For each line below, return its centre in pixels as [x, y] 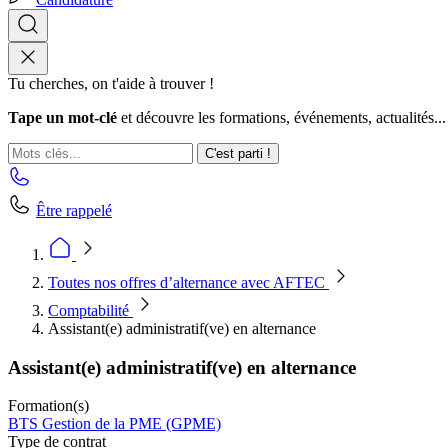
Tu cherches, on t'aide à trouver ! [111, 83]
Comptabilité [90, 310]
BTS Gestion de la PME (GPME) [114, 424]
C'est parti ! [238, 153]
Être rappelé [74, 210]
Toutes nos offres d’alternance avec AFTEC [188, 282]
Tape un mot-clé [62, 117]
